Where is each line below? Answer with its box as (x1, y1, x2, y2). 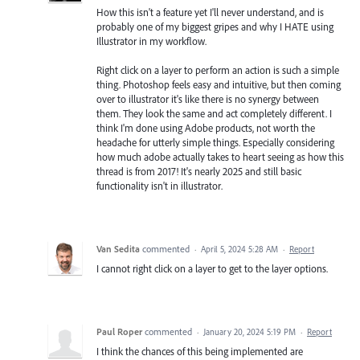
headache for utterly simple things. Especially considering (96, 136, 334, 149)
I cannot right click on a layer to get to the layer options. (96, 262, 328, 276)
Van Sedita (96, 243, 140, 256)
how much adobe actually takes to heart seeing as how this (96, 150, 344, 164)
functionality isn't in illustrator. (96, 179, 223, 193)
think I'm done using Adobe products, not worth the (96, 121, 315, 135)
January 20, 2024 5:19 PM (203, 326, 296, 338)
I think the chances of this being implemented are (96, 345, 303, 358)
